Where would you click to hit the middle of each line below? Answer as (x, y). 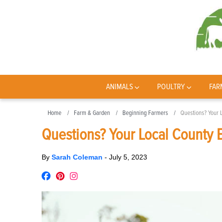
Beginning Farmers (145, 113)
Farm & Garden (92, 113)
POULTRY (171, 87)
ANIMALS (119, 87)
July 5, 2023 (128, 157)
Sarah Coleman (78, 157)
